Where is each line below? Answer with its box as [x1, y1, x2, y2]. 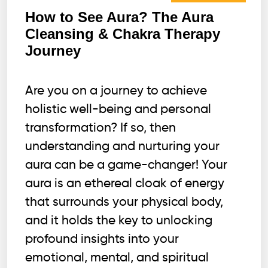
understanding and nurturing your [25, 140, 220, 153]
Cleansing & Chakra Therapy [25, 25, 220, 42]
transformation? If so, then [25, 121, 176, 135]
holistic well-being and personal [25, 103, 211, 116]
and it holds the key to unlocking [25, 214, 212, 227]
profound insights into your [25, 233, 179, 246]
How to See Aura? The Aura [25, 8, 214, 25]
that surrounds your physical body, [25, 196, 223, 209]
